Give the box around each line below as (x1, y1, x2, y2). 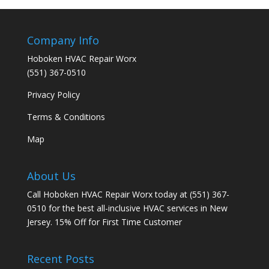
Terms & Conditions (26, 111, 105, 122)
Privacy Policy (26, 89, 80, 100)
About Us (26, 169, 76, 184)
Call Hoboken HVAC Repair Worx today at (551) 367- (26, 189, 229, 201)
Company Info (26, 33, 99, 47)
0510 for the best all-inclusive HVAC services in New (26, 202, 228, 214)
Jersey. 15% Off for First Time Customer (26, 216, 182, 228)
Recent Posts (26, 252, 94, 267)
